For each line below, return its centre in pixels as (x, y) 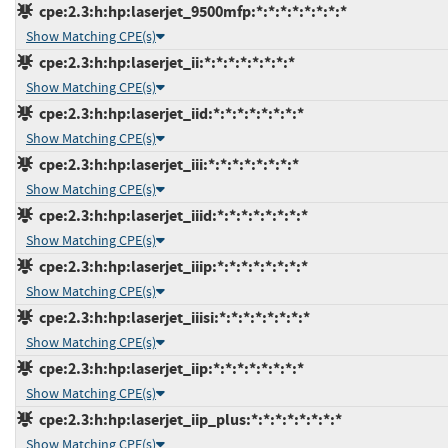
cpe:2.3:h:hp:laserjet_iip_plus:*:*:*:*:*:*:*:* (187, 419)
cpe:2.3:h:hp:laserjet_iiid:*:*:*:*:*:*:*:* (170, 215)
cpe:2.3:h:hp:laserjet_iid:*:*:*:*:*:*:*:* (168, 113)
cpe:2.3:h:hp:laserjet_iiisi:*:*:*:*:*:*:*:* (171, 317)
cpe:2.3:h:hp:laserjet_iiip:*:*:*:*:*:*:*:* (170, 266)
